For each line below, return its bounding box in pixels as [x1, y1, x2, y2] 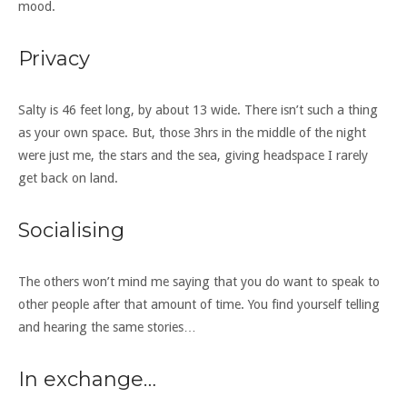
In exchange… [18, 366, 156, 392]
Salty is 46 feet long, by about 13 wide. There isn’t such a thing [18, 102, 378, 117]
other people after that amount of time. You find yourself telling [18, 296, 380, 312]
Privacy [18, 45, 90, 71]
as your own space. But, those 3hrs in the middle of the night [18, 124, 366, 140]
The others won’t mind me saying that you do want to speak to [18, 273, 380, 289]
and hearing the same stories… [18, 319, 196, 334]
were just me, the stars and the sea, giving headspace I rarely [18, 147, 368, 163]
